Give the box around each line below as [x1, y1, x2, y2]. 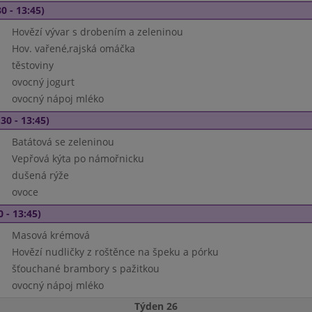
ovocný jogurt [11, 75, 75, 88]
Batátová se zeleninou [11, 135, 114, 148]
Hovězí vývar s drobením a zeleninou [11, 25, 183, 38]
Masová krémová [11, 228, 90, 242]
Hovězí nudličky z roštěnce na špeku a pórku [11, 245, 219, 258]
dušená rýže [11, 169, 69, 182]
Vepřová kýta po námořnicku [11, 152, 144, 165]
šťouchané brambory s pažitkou [11, 262, 159, 275]
